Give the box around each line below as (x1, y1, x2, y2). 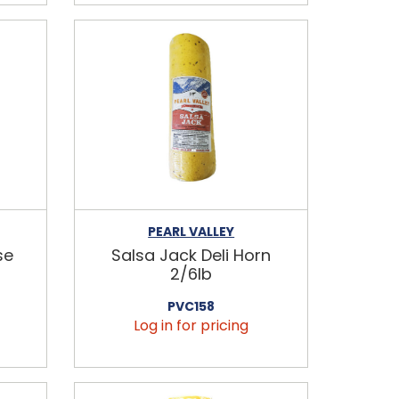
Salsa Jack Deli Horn (111, 243, 272, 266)
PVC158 (167, 297, 216, 315)
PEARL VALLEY (148, 222, 235, 240)
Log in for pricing (134, 314, 249, 336)
